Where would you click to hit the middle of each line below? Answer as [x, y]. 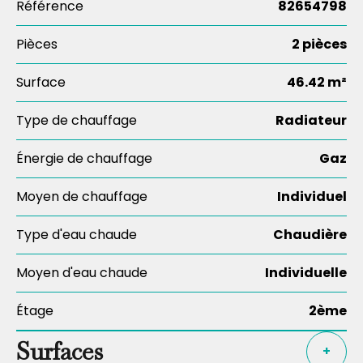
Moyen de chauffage [82, 196]
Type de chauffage [77, 120]
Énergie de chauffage [84, 158]
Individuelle [306, 273]
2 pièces [319, 44]
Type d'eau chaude [77, 235]
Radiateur [311, 120]
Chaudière [310, 235]
